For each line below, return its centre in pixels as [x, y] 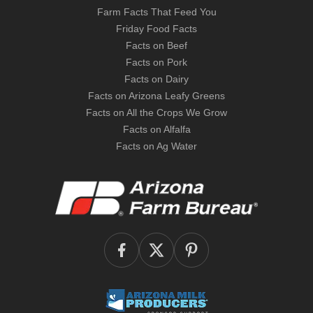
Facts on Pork [156, 62]
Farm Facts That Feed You [156, 12]
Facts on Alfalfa [156, 129]
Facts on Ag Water [156, 146]
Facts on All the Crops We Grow [156, 112]
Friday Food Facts [156, 29]
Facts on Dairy [156, 79]
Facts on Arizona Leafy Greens [156, 96]
